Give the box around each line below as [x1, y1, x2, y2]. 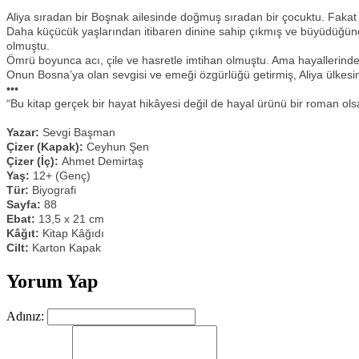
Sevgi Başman [39, 126, 115, 139]
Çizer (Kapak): [6, 140, 83, 153]
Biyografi [29, 184, 76, 196]
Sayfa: [6, 198, 41, 211]
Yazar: [6, 126, 39, 139]
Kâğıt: [6, 227, 39, 240]
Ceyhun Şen [83, 140, 149, 153]
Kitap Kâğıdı [39, 227, 107, 240]
